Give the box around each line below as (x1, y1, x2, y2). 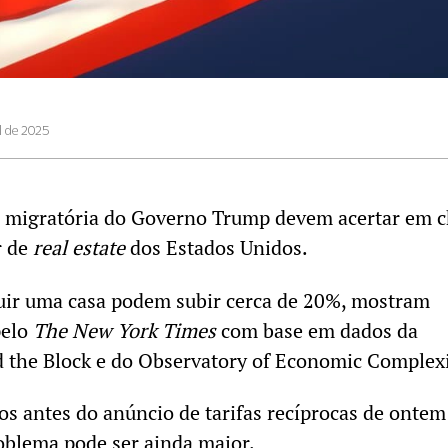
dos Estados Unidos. (125, 234, 312, 262)
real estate (33, 234, 125, 262)
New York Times (72, 316, 216, 344)
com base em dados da (216, 316, 418, 344)
